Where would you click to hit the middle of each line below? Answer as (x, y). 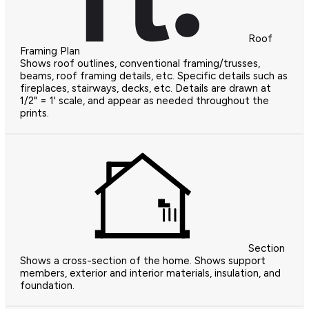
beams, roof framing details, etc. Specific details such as (154, 76)
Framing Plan (50, 51)
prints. (34, 113)
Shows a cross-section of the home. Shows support (143, 260)
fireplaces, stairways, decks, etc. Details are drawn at (146, 88)
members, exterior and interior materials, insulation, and (150, 273)
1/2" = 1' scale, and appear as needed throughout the (144, 100)
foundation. (47, 285)
